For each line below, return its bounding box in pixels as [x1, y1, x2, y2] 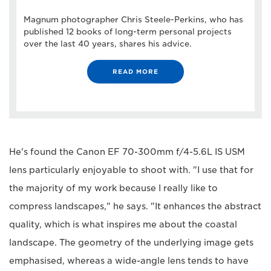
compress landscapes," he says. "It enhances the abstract [9, 201, 261, 211]
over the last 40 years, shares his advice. [24, 39, 192, 48]
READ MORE [113, 68, 158, 75]
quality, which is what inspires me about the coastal [9, 220, 237, 229]
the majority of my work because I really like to [9, 183, 218, 193]
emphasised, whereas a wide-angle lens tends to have [9, 256, 249, 266]
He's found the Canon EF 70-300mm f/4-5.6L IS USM [9, 147, 245, 157]
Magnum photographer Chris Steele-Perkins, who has [24, 15, 243, 24]
